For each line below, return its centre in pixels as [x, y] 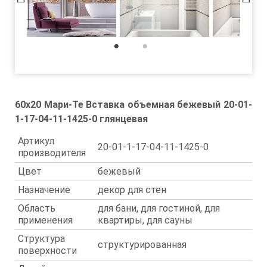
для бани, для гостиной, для [159, 208]
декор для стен [132, 190]
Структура [41, 239]
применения [45, 220]
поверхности [47, 251]
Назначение [44, 190]
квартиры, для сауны [145, 220]
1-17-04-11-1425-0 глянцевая [81, 119]
